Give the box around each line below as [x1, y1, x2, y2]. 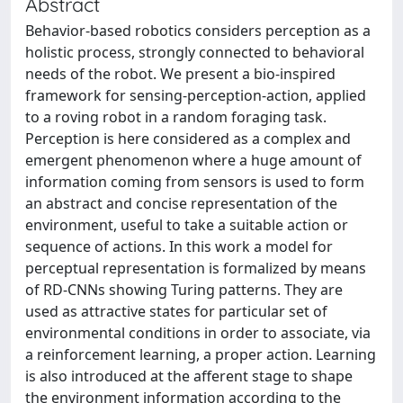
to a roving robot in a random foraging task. [25, 107, 327, 127]
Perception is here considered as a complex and [25, 129, 351, 148]
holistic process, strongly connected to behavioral [25, 42, 364, 62]
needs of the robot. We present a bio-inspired [25, 64, 336, 84]
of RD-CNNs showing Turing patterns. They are [25, 280, 343, 300]
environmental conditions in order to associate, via [25, 323, 371, 343]
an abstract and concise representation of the [25, 193, 337, 213]
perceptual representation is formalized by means [25, 258, 366, 278]
